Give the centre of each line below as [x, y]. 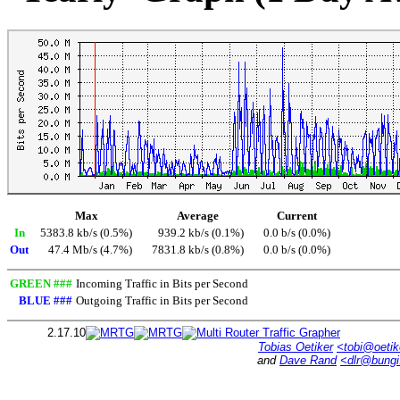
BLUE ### [46, 301]
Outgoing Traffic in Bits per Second [162, 301]
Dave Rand [308, 361]
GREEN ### [41, 284]
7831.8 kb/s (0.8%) [198, 250]
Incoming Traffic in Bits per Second [162, 284]
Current [297, 217]
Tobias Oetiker [296, 347]
